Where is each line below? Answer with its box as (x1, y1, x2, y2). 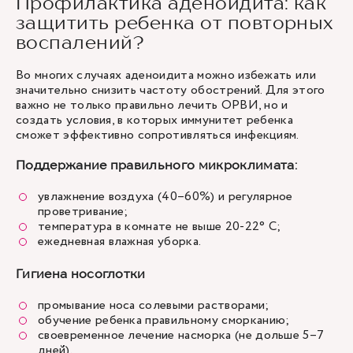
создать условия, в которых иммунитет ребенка (16, 111, 294, 129)
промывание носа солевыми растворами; (38, 296, 273, 314)
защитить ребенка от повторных (16, 11, 334, 34)
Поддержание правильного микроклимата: (16, 157, 297, 173)
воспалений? (16, 31, 150, 54)
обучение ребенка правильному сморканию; (38, 311, 293, 329)
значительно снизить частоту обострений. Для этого (16, 81, 325, 99)
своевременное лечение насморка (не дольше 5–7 (38, 326, 325, 344)
